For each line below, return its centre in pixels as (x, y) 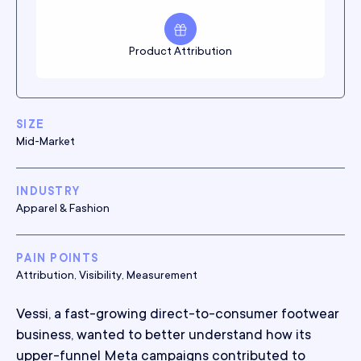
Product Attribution (180, 52)
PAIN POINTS (58, 259)
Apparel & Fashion (63, 210)
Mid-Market (46, 143)
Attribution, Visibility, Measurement (107, 276)
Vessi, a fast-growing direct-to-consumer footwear (178, 315)
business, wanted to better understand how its (164, 336)
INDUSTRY (48, 193)
